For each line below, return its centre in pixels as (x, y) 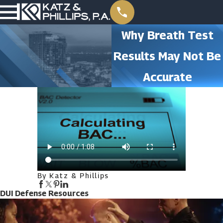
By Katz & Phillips (73, 175)
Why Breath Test (167, 35)
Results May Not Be (167, 56)
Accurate (167, 76)
